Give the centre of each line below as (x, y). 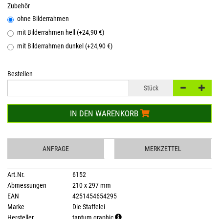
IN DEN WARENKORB (105, 113)
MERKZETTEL (163, 149)
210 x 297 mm (91, 185)
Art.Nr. (16, 175)
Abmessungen (27, 185)
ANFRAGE (56, 149)
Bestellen (20, 74)
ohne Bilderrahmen (43, 19)
